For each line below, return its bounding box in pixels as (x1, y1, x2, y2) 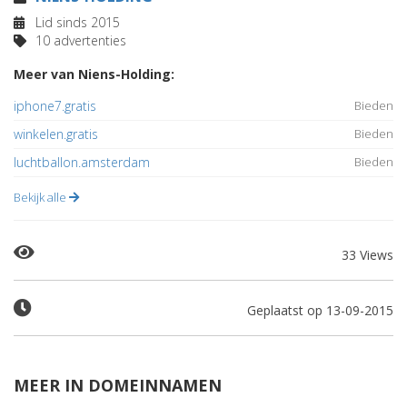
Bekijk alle (14, 189, 69, 205)
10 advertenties (32, 32, 126, 49)
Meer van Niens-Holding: (14, 65, 174, 83)
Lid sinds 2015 (32, 14, 120, 31)
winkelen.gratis (14, 125, 98, 143)
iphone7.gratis (14, 97, 96, 114)
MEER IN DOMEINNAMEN (14, 374, 222, 396)
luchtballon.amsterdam (14, 154, 150, 171)
